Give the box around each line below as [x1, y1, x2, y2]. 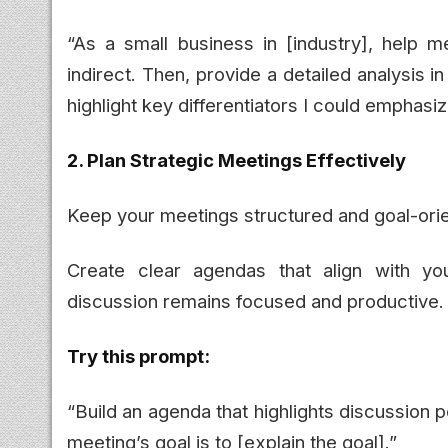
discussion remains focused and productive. [67, 289, 444, 312]
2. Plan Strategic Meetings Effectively [67, 148, 406, 171]
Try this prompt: [67, 344, 210, 367]
